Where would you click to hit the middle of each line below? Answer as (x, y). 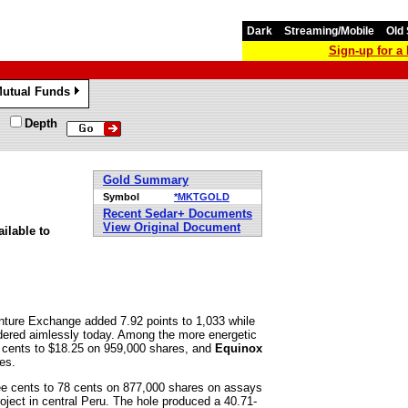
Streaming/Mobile (329, 31)
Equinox (239, 348)
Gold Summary (146, 180)
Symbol (121, 197)
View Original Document (172, 227)
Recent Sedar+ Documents (178, 214)
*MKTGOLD (202, 197)
